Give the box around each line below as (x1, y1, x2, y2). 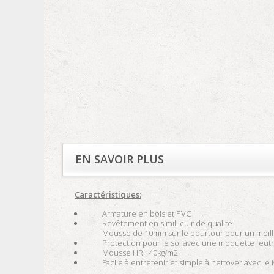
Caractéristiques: (75, 189, 141, 200)
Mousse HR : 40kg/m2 (102, 247, 178, 258)
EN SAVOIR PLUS (75, 152, 164, 166)
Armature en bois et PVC (102, 208, 191, 219)
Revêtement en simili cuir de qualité (102, 218, 232, 229)
